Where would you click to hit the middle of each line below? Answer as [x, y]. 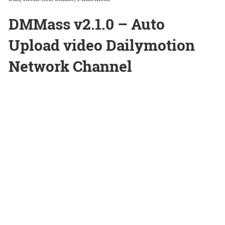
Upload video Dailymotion [102, 45]
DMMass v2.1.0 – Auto [87, 24]
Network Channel [70, 66]
